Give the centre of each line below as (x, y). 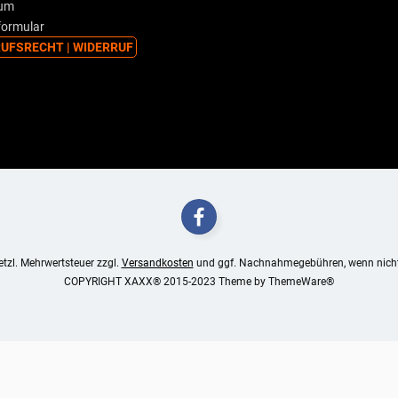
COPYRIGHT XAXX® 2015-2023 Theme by (166, 281)
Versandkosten (157, 263)
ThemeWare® (301, 281)
